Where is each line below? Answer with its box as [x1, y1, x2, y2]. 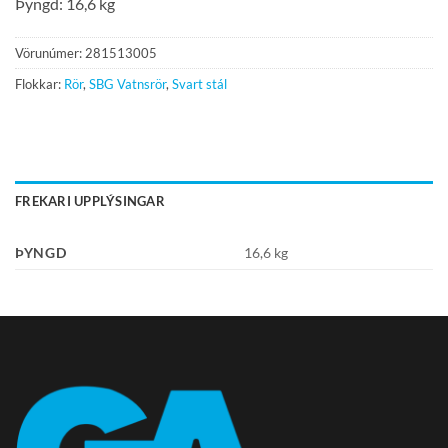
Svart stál [172, 75, 227, 92]
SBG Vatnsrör [89, 75, 166, 92]
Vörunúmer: [15, 44, 85, 61]
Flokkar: [15, 75, 64, 92]
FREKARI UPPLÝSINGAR [15, 193, 165, 210]
